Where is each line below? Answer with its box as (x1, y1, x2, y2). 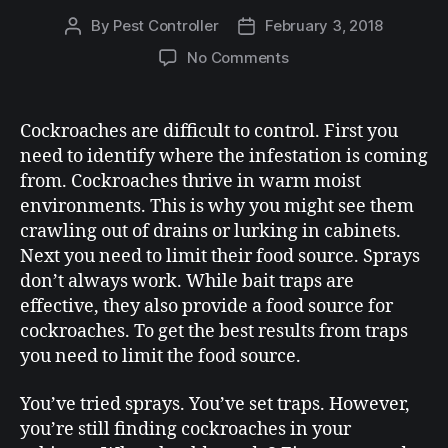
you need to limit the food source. (20, 345, 301, 369)
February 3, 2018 (265, 16, 384, 36)
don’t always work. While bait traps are (20, 270, 354, 294)
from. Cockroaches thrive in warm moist (20, 170, 361, 194)
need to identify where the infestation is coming (20, 145, 428, 169)
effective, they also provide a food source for (20, 295, 393, 319)
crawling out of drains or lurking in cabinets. (20, 220, 401, 244)
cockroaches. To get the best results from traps (20, 320, 408, 344)
